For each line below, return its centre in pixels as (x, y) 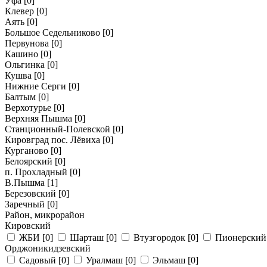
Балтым (20, 97)
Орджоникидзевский (48, 248)
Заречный (25, 204)
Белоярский (29, 161)
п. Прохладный (36, 172)
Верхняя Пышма (38, 118)
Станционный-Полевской (58, 129)
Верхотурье (28, 108)
